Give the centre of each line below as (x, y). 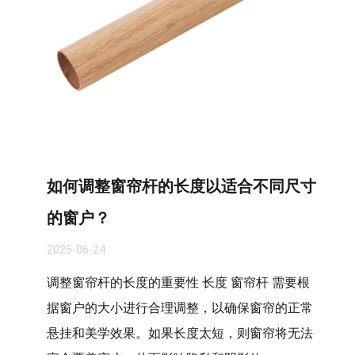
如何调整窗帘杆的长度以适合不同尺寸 (181, 186)
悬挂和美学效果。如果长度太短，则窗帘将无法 (180, 333)
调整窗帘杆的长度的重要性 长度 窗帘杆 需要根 (178, 282)
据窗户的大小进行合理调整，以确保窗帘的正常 (180, 308)
